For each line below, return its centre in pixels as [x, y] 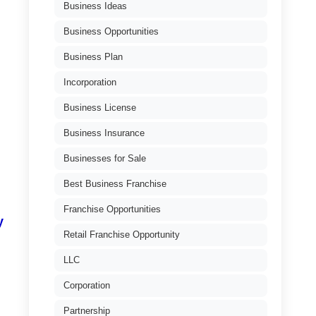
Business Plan [93, 57]
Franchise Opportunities [112, 209]
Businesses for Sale [105, 158]
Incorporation [90, 82]
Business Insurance [104, 133]
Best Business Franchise [115, 184]
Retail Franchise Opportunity [122, 235]
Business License [100, 108]
